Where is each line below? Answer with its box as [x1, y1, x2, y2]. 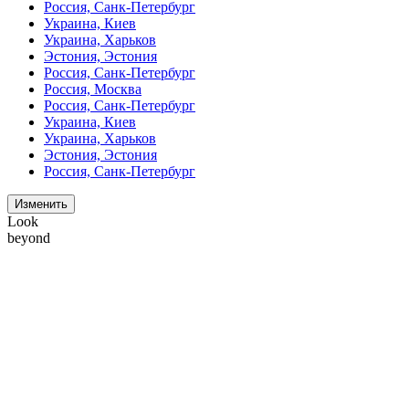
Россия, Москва [44, 81, 142, 98]
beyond [7, 230, 50, 246]
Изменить [15, 197, 68, 212]
